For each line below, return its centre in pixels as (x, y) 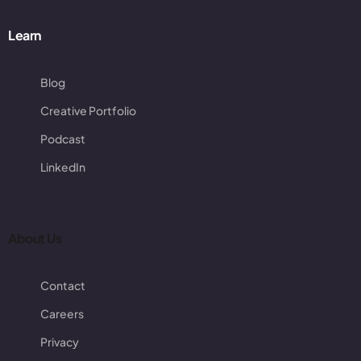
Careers (62, 314)
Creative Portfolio (88, 111)
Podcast (63, 139)
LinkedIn (63, 167)
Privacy (60, 342)
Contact (63, 286)
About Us (35, 239)
